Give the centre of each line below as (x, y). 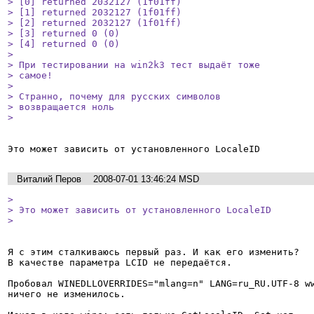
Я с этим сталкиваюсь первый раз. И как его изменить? (153, 252)
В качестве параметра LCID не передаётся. (120, 262)
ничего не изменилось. (67, 294)
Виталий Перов (49, 179)
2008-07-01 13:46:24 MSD (146, 179)
